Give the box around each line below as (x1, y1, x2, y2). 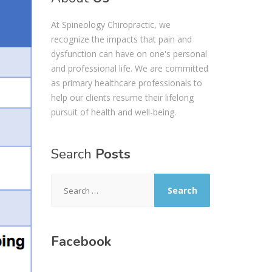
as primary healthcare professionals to (50, 77, 202, 89)
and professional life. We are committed (50, 63, 208, 74)
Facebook (50, 233, 111, 251)
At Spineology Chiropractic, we (50, 19, 171, 30)
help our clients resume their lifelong (50, 92, 194, 103)
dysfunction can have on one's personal (50, 48, 207, 59)
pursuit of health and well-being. (50, 106, 176, 118)
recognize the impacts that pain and (50, 33, 192, 45)
